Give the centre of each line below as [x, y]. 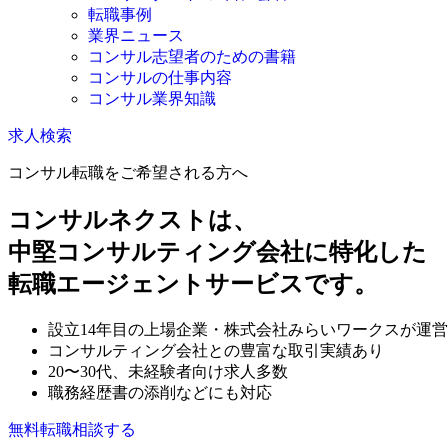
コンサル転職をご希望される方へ [128, 172]
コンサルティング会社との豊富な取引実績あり [216, 350]
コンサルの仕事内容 [160, 77]
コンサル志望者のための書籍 [192, 56]
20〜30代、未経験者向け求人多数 [168, 371]
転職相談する [88, 429]
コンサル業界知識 [152, 98]
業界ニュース [136, 35]
